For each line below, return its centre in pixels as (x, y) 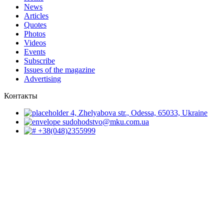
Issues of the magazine (59, 70)
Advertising (42, 79)
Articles (36, 16)
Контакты (21, 96)
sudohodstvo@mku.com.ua (105, 122)
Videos (35, 43)
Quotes (35, 25)
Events (35, 52)
